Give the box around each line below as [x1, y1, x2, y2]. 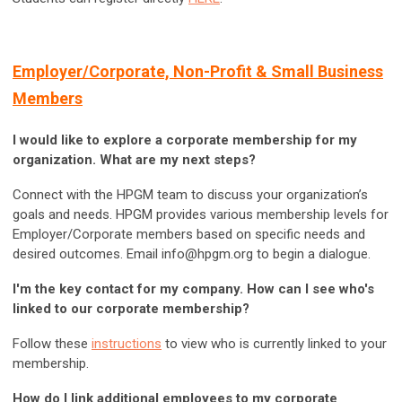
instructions [92, 336, 162, 353]
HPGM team [117, 187, 188, 204]
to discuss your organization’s [188, 187, 368, 204]
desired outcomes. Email [13, 246, 162, 263]
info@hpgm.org [162, 246, 253, 263]
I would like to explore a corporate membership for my [13, 132, 357, 149]
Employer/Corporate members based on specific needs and [13, 226, 365, 243]
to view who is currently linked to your [162, 336, 387, 353]
